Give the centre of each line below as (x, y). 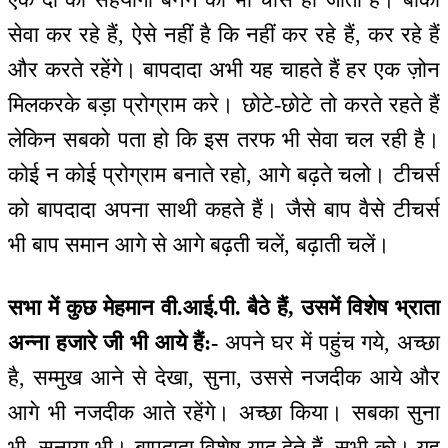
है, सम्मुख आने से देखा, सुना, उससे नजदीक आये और (224, 377)
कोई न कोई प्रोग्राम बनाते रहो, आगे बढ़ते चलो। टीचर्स (224, 175)
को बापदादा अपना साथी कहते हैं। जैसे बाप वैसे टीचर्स (224, 210)
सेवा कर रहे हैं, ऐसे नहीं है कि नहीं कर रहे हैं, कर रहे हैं (224, 35)
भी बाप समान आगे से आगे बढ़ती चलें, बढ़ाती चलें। (199, 245)
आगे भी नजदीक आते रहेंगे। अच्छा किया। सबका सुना (224, 412)
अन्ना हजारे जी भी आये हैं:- (113, 342)
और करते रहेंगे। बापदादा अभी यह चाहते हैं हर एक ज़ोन (224, 70)
